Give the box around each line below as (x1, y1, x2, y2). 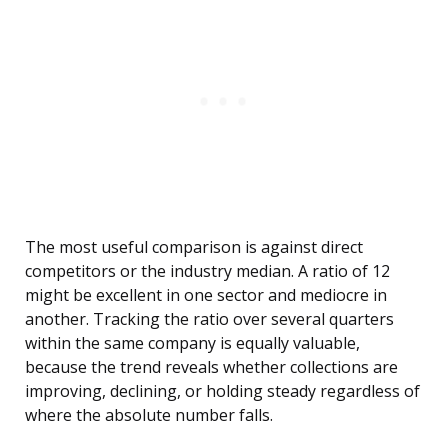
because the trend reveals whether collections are (25, 356, 398, 379)
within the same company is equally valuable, (25, 332, 360, 355)
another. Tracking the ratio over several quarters (25, 308, 394, 331)
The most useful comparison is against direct (25, 236, 363, 259)
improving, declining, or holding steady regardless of (25, 380, 420, 403)
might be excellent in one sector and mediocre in (25, 284, 387, 307)
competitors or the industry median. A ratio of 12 (25, 260, 390, 283)
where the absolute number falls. (25, 404, 273, 427)
